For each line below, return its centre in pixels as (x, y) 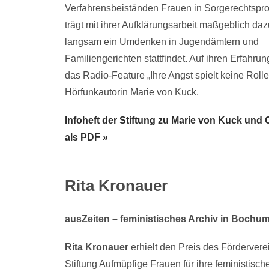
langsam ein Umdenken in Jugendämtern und (162, 41)
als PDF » (86, 137)
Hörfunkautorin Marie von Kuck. (131, 92)
